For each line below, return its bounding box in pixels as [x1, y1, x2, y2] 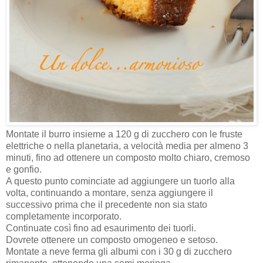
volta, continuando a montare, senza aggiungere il [6, 188, 213, 198]
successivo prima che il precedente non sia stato [6, 200, 207, 210]
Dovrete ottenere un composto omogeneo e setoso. [6, 235, 218, 245]
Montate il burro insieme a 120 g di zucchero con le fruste [6, 129, 242, 140]
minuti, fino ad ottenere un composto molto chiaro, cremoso [6, 153, 250, 163]
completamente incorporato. [6, 211, 122, 222]
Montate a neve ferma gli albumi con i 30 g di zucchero [6, 247, 232, 257]
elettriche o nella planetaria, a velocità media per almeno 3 [6, 141, 248, 151]
